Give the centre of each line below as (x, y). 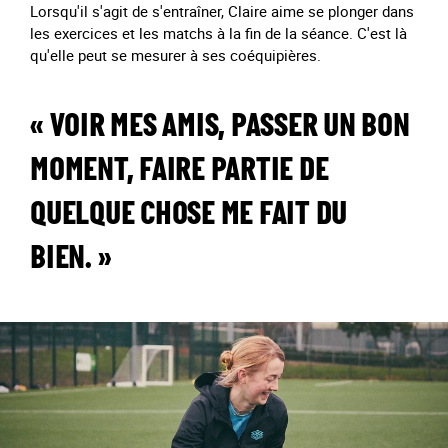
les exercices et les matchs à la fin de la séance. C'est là (218, 33)
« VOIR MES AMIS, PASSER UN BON (220, 128)
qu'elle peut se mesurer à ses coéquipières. (175, 55)
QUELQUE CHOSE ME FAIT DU (188, 216)
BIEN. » (71, 260)
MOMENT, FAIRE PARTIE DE (179, 172)
